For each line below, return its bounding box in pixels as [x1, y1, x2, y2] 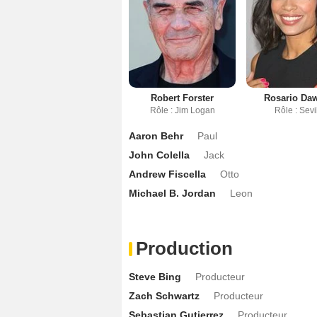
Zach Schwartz [129, 289, 200, 301]
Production [136, 237, 233, 259]
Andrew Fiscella [129, 168, 206, 180]
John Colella [129, 149, 190, 161]
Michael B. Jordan [129, 187, 216, 199]
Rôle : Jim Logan [149, 105, 215, 115]
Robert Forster [151, 92, 214, 103]
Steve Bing [129, 270, 181, 282]
